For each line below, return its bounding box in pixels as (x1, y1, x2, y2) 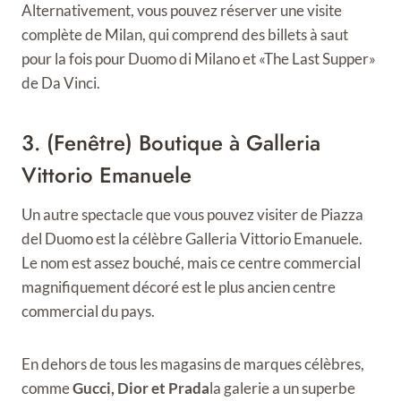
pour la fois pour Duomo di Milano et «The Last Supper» (21, 49, 376, 68)
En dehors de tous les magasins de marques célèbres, (21, 354, 364, 373)
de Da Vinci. (21, 73, 100, 92)
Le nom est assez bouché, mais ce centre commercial (21, 253, 361, 272)
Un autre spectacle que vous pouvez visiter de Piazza (21, 205, 363, 224)
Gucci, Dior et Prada (73, 379, 209, 397)
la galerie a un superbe (209, 379, 355, 397)
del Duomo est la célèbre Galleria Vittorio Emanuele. (21, 229, 363, 248)
